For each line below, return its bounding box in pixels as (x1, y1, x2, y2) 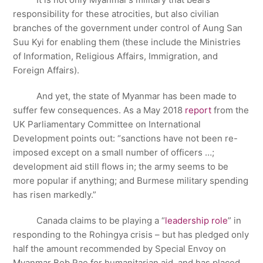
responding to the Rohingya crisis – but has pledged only (13, 229, 249, 240)
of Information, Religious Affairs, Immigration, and (13, 50, 218, 62)
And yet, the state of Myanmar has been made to (13, 90, 237, 102)
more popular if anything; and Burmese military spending (13, 175, 249, 186)
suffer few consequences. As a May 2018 (13, 104, 186, 116)
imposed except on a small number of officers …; (13, 147, 215, 158)
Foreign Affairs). (13, 65, 80, 76)
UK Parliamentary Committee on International (13, 119, 201, 130)
